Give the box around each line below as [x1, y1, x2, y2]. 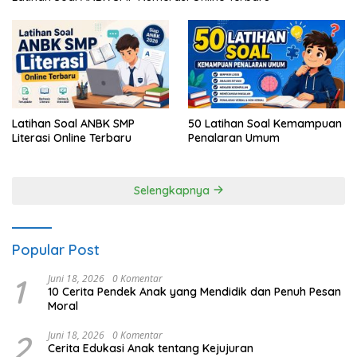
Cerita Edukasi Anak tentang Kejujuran [48, 340, 253, 355]
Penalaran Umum [188, 130, 280, 145]
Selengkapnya [133, 182, 213, 198]
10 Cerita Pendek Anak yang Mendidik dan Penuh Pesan [48, 284, 341, 299]
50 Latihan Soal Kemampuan [188, 116, 342, 131]
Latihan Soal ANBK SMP [12, 116, 135, 131]
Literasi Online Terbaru [12, 130, 131, 145]
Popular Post [12, 240, 100, 259]
